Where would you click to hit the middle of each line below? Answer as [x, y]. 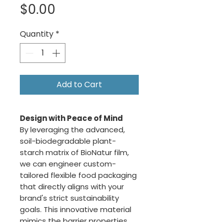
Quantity [37, 34]
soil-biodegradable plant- [68, 141]
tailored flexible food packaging [78, 175]
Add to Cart [79, 85]
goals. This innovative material [76, 210]
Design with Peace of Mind [71, 118]
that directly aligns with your [72, 187]
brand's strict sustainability [69, 198]
